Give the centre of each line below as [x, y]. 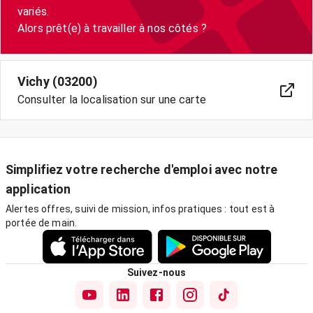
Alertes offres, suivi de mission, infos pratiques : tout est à [140, 209]
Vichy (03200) [58, 81]
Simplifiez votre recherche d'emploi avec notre [142, 169]
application [38, 189]
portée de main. [42, 223]
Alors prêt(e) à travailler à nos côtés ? [112, 28]
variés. [34, 12]
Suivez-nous [156, 272]
